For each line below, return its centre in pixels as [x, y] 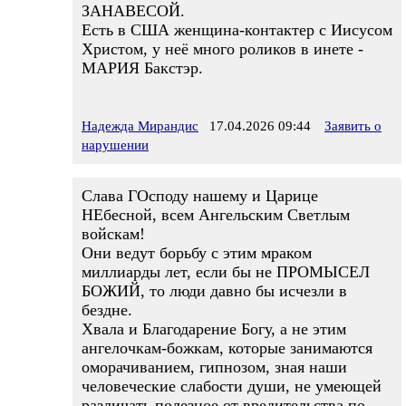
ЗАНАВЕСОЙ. [133, 11]
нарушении [115, 145]
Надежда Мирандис [140, 126]
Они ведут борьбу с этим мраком [197, 253]
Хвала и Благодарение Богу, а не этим [214, 329]
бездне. [107, 310]
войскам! [113, 234]
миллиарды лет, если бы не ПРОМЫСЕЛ [226, 272]
